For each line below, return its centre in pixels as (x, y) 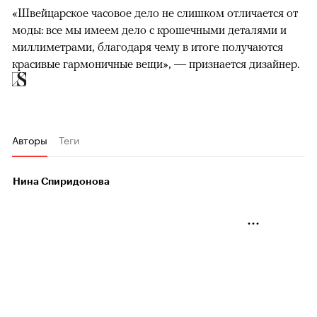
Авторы (30, 140)
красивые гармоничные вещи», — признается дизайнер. (157, 64)
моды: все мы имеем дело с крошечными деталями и (149, 30)
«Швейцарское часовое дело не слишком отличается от (155, 13)
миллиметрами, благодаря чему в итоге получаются (148, 47)
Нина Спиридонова (61, 181)
